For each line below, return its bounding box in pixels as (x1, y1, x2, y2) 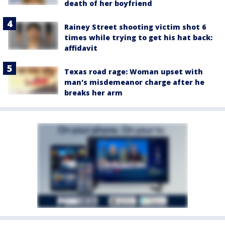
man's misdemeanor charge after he (64, 77, 204, 87)
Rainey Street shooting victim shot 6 (64, 22, 206, 32)
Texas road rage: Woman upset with (64, 66, 203, 76)
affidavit (64, 43, 97, 53)
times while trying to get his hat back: (64, 32, 212, 42)
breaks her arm (64, 87, 123, 97)
